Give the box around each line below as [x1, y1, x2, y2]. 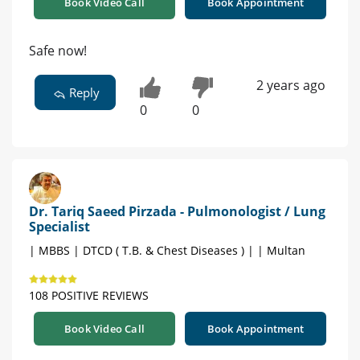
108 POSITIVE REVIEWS [29, 287, 149, 303]
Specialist [29, 217, 90, 235]
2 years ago [256, 76, 325, 95]
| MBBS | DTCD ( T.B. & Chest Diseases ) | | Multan [29, 242, 305, 258]
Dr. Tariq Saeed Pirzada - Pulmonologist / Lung [29, 202, 325, 220]
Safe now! [29, 42, 87, 60]
